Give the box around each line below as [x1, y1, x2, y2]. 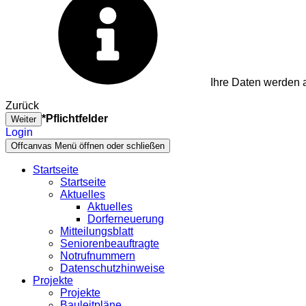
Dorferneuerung [87, 212, 164, 225]
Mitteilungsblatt [60, 225, 133, 237]
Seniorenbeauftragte [60, 237, 159, 249]
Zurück [5, 99, 39, 111]
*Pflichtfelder [42, 112, 108, 124]
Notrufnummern [60, 249, 135, 262]
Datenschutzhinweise [60, 262, 165, 274]
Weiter [11, 113, 36, 124]
